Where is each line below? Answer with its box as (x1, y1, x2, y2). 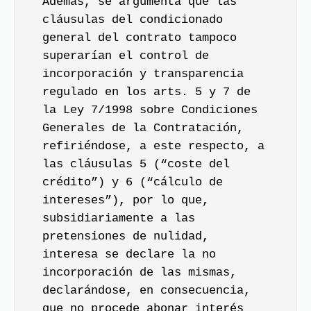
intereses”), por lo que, (42, 193, 209, 207)
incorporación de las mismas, (42, 265, 237, 279)
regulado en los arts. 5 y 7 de (42, 85, 251, 99)
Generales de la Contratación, (42, 121, 244, 135)
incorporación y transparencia (42, 67, 244, 81)
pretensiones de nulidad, (42, 229, 209, 243)
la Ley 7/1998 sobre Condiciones (42, 103, 258, 117)
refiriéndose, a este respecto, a (42, 139, 264, 153)
